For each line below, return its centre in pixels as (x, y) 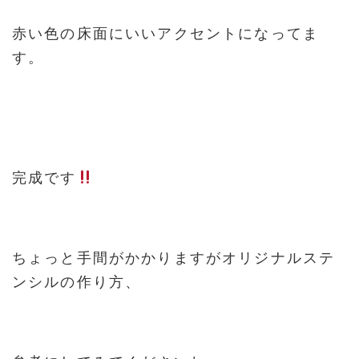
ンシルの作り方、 (77, 282)
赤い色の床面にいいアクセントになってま (166, 33)
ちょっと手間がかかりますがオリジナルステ (174, 258)
